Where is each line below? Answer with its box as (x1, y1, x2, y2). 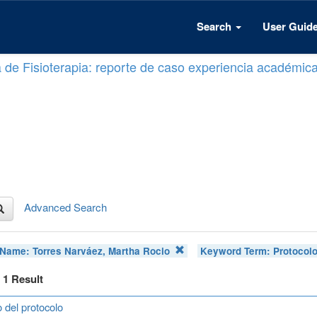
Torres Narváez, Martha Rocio (33, 243, 171, 258)
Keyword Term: (200, 243, 274, 258)
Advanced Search (24, 199, 107, 214)
